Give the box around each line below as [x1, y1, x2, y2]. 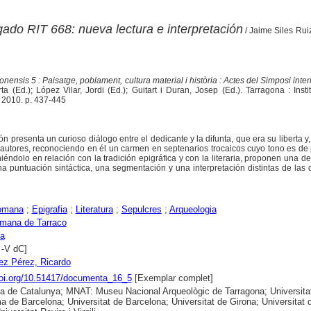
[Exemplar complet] [131, 272, 213, 283]
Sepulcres [121, 203, 162, 215]
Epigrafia [31, 203, 67, 215]
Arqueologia [169, 203, 217, 215]
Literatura [75, 203, 113, 215]
